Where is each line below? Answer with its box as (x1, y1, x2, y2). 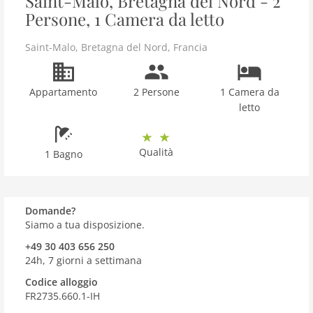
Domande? (25, 204, 75, 217)
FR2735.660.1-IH (25, 289, 100, 303)
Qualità (139, 145, 174, 159)
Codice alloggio (25, 275, 98, 289)
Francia (173, 41, 208, 54)
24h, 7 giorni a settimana (25, 254, 142, 267)
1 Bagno (44, 147, 82, 161)
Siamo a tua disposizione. (25, 218, 145, 231)
